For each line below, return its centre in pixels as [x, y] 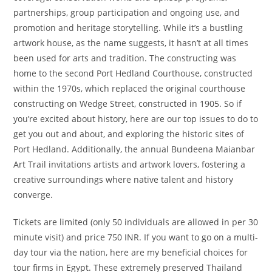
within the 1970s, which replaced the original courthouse [130, 88]
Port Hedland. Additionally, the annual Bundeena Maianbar [134, 149]
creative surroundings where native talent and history [124, 179]
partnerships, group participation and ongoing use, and [127, 12]
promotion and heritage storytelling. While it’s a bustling [128, 28]
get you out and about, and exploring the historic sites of [129, 134]
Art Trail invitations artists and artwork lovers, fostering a [130, 164]
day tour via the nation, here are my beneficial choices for [131, 252]
